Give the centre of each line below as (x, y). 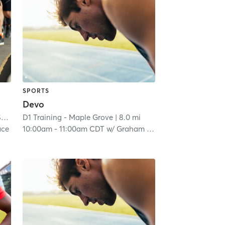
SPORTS (36, 91)
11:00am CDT (82, 129)
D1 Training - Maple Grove (68, 117)
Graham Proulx (131, 129)
